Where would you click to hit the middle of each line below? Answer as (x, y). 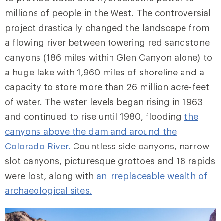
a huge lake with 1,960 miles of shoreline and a (105, 72)
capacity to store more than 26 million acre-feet (107, 87)
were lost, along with (51, 175)
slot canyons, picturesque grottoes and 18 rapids (110, 161)
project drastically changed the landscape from (107, 27)
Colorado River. (38, 146)
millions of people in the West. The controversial (108, 13)
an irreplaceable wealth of (151, 175)
